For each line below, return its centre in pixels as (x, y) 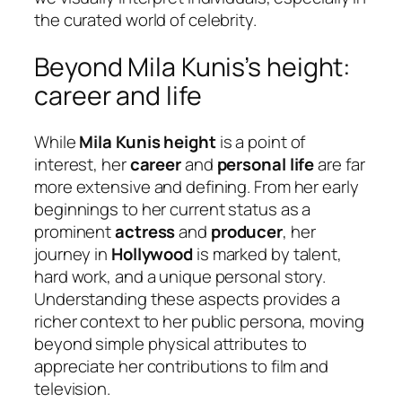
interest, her (82, 165)
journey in (73, 254)
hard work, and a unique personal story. (180, 277)
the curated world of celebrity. (145, 20)
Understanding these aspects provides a (188, 299)
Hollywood (152, 254)
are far (340, 165)
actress (145, 232)
